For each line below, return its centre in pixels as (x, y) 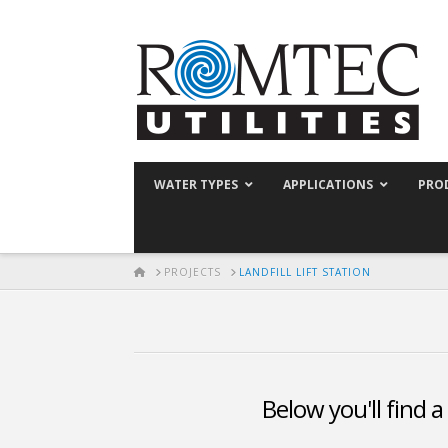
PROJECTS (193, 271)
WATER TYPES (196, 184)
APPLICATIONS (328, 184)
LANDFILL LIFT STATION (305, 271)
